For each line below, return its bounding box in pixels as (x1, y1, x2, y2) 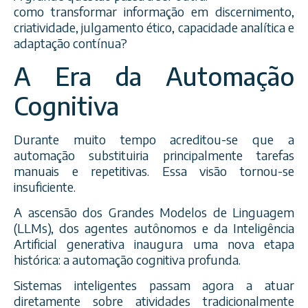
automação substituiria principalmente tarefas (14, 146, 294, 163)
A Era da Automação (14, 60, 294, 91)
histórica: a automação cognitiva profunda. (14, 251, 241, 267)
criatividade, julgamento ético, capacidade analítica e (14, 19, 294, 36)
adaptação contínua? (14, 35, 127, 52)
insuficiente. (14, 178, 76, 195)
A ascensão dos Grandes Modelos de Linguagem (14, 203, 294, 220)
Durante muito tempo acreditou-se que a (14, 131, 294, 147)
